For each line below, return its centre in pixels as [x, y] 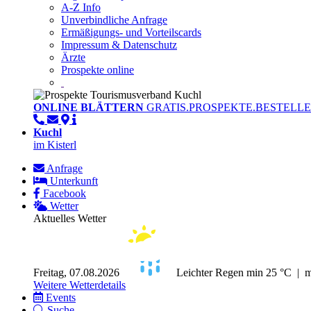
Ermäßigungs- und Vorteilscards [131, 33]
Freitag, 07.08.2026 [76, 273]
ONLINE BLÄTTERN [89, 108]
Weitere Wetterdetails [79, 285]
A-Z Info [81, 8]
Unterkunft [74, 181]
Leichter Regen [211, 273]
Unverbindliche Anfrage [114, 20]
